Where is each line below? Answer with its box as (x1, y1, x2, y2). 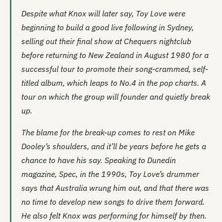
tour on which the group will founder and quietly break (21, 91, 210, 102)
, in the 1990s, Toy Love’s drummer (76, 168, 199, 179)
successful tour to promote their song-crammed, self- (21, 63, 208, 74)
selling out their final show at (21, 36, 124, 46)
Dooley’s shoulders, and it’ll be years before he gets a (21, 141, 206, 151)
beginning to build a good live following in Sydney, (21, 22, 194, 32)
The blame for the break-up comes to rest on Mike (21, 127, 195, 137)
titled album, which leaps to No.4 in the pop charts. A (21, 77, 206, 88)
